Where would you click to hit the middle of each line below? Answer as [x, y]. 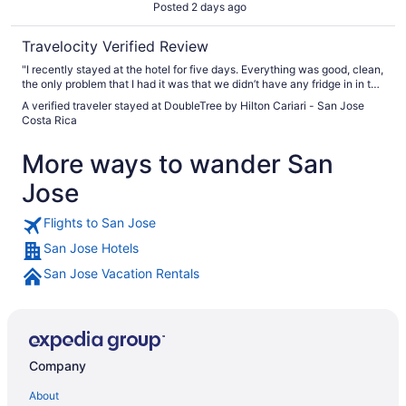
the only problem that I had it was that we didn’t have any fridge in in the [203, 83]
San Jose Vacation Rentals [121, 273]
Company [58, 366]
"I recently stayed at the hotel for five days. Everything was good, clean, [203, 69]
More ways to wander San [178, 164]
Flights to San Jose [100, 222]
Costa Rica [49, 120]
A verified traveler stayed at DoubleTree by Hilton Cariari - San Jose [193, 105]
